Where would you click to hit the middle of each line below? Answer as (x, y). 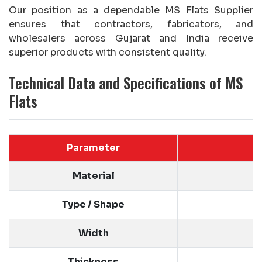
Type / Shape (93, 204)
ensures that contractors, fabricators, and (131, 24)
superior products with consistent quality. (108, 52)
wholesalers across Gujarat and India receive (131, 38)
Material (93, 175)
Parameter (93, 147)
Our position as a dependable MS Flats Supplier (131, 10)
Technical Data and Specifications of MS (126, 82)
